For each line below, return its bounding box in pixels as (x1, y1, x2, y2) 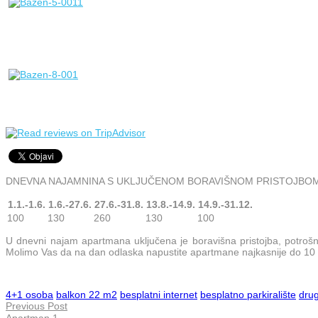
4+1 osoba (6, 288, 53, 300)
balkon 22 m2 (56, 288, 117, 300)
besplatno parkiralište (200, 288, 296, 300)
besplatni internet (120, 288, 197, 300)
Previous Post (6, 300, 67, 312)
